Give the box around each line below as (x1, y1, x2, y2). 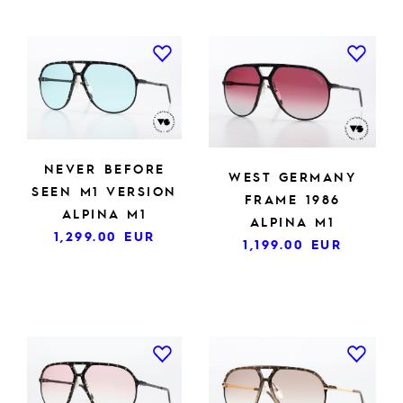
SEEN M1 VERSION (31, 182, 177, 199)
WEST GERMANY (228, 168, 356, 185)
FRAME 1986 (244, 191, 341, 208)
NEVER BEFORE (43, 159, 166, 176)
